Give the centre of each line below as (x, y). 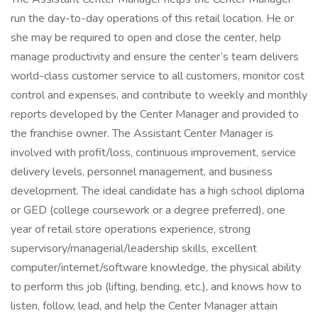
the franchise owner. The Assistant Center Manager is (142, 133)
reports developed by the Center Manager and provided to (155, 114)
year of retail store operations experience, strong (131, 229)
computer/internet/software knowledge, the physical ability (156, 268)
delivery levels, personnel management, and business (142, 172)
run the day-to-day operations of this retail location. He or (152, 18)
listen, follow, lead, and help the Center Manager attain (144, 306)
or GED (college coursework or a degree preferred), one (148, 210)
